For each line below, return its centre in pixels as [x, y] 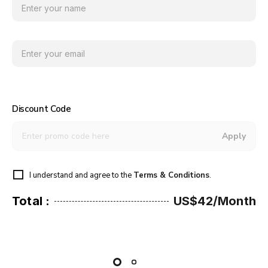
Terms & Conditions [171, 175]
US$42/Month [214, 201]
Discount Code [42, 109]
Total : [31, 201]
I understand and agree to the [81, 175]
